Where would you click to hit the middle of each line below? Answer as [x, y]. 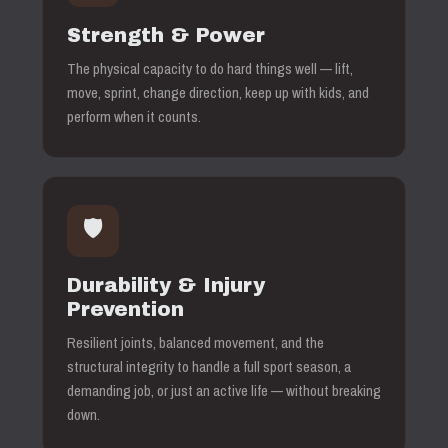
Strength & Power [166, 35]
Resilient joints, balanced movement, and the [195, 342]
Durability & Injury [166, 285]
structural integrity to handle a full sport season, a [209, 366]
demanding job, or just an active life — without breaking [224, 390]
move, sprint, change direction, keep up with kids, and [218, 92]
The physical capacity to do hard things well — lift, [210, 68]
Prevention [125, 309]
